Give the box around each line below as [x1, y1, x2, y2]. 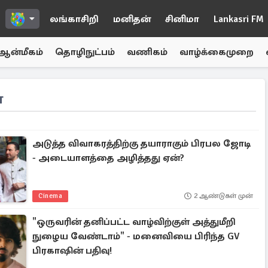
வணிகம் [127, 46, 167, 58]
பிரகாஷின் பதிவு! [32, 245, 112, 257]
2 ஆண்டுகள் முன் [193, 191, 253, 200]
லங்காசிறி [50, 13, 99, 25]
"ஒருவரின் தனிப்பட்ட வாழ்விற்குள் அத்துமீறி [32, 216, 236, 228]
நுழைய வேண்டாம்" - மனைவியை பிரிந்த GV [32, 230, 240, 242]
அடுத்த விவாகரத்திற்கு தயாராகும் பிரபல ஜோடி [32, 138, 251, 150]
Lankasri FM [214, 13, 264, 25]
